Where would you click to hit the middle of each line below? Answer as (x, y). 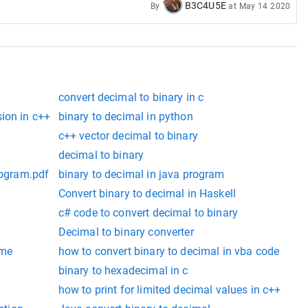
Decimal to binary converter (126, 232)
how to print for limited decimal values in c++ (169, 290)
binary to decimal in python (125, 117)
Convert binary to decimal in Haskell (147, 194)
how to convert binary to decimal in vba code (169, 252)
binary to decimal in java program (141, 175)
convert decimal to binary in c (131, 98)
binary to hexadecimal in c (123, 271)
